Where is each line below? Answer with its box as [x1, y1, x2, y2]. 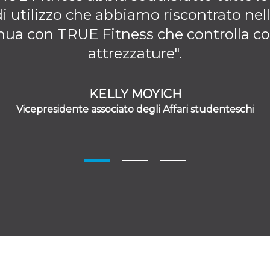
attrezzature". [88, 45, 182, 62]
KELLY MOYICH [89, 87, 181, 101]
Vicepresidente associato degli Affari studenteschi [16, 104, 254, 115]
